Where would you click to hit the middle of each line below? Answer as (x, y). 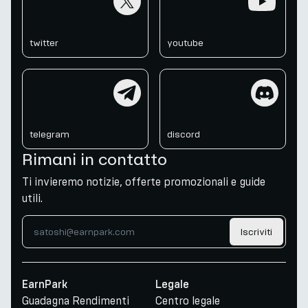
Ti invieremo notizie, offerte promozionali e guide (144, 182)
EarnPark (45, 285)
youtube (185, 43)
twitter (44, 43)
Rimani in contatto (95, 159)
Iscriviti (256, 232)
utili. (32, 198)
